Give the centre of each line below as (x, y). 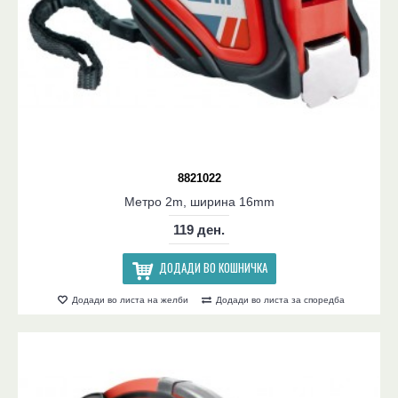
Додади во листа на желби (130, 299)
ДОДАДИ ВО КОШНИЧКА (213, 267)
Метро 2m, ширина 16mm (199, 201)
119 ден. (199, 229)
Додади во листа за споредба (280, 299)
